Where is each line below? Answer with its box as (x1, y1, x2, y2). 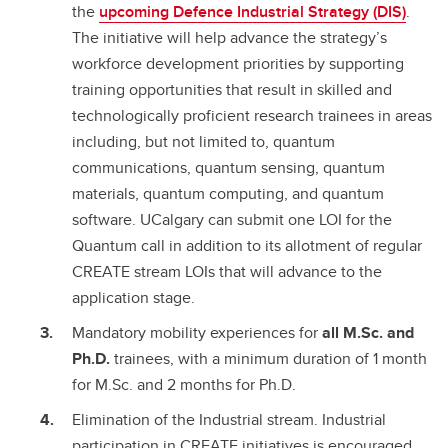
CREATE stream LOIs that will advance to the (72, 260, 382, 283)
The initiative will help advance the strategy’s (72, 26, 387, 49)
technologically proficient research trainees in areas (72, 104, 432, 127)
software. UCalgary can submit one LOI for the (72, 208, 392, 231)
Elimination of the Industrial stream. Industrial (72, 407, 386, 431)
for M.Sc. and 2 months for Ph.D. (72, 372, 296, 396)
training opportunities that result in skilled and (72, 78, 392, 101)
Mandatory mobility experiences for (72, 320, 322, 344)
